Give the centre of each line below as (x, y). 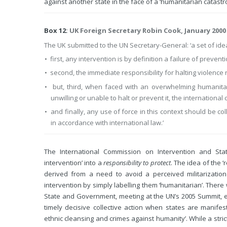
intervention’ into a (74, 162)
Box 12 (55, 31)
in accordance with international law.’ (107, 122)
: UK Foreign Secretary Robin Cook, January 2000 (146, 31)
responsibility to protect (137, 162)
